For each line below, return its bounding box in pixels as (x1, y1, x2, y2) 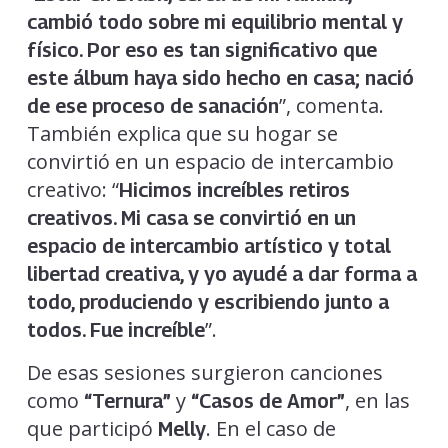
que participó (26, 414, 158, 442)
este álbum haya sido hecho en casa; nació (26, 65, 414, 90)
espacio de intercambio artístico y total (26, 233, 391, 258)
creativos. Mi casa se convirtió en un (26, 205, 356, 230)
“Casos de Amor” (190, 388, 345, 413)
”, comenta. (278, 91, 384, 119)
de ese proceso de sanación (26, 93, 279, 118)
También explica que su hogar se (26, 119, 338, 147)
